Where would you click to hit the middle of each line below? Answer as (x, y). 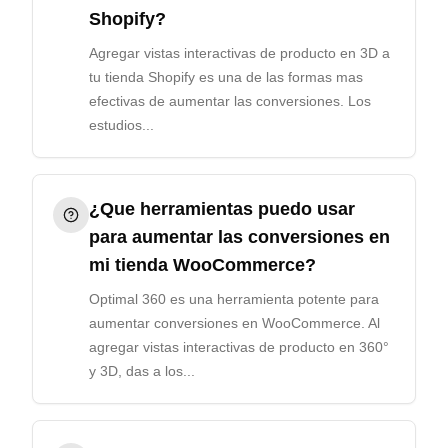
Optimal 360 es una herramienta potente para (234, 299)
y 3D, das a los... (142, 371)
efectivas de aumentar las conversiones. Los (230, 101)
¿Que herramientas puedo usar (222, 209)
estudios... (121, 125)
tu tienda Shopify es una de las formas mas (226, 77)
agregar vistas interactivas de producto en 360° (239, 347)
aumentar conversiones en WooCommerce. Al (234, 323)
